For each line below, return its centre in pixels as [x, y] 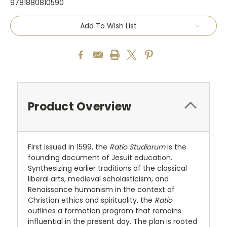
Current [24, 20]
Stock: [22, 30]
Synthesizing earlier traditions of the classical [107, 168]
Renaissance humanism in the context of [101, 189]
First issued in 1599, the [69, 147]
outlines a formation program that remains [105, 211]
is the [176, 147]
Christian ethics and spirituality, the [91, 200]
